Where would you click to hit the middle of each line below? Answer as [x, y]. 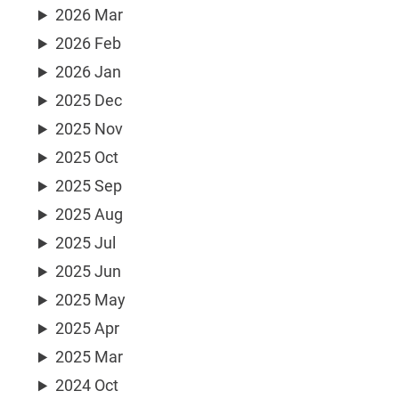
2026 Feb [89, 44]
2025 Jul [86, 243]
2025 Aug [90, 215]
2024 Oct [87, 386]
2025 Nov [90, 129]
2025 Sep [89, 186]
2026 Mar [90, 15]
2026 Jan [89, 72]
